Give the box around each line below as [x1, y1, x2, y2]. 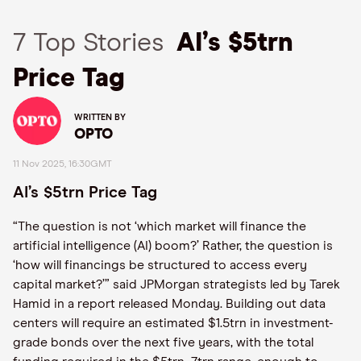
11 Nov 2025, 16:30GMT [13, 160, 112, 169]
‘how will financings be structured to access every [13, 259, 307, 272]
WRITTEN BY [74, 112, 126, 122]
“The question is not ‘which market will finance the [13, 220, 306, 233]
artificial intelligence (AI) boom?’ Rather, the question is [13, 239, 333, 252]
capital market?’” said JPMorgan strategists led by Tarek [13, 278, 340, 291]
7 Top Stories [13, 31, 164, 56]
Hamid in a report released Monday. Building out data [13, 297, 326, 310]
